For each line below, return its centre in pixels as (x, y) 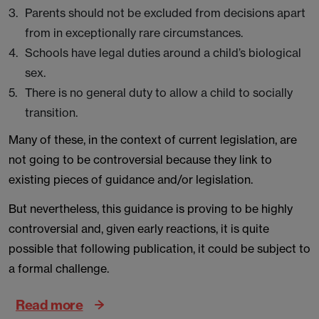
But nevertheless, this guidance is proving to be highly (151, 209)
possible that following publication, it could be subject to (159, 249)
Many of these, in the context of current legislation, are (153, 140)
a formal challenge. (59, 268)
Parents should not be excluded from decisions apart (165, 13)
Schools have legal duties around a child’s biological (163, 53)
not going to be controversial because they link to (140, 159)
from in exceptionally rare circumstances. (134, 33)
